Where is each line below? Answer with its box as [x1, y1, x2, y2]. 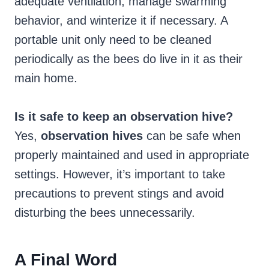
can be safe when [143, 129, 241, 143]
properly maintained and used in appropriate [14, 148, 249, 162]
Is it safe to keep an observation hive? [14, 110, 233, 124]
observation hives [41, 129, 143, 143]
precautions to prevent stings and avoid [14, 187, 224, 201]
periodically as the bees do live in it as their [14, 52, 243, 66]
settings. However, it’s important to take [14, 168, 225, 181]
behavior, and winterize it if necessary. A [14, 14, 228, 28]
